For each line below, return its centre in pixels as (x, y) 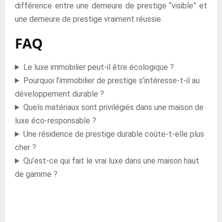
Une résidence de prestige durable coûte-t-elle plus (113, 134)
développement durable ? (59, 94)
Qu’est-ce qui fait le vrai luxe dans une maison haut (111, 161)
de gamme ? (36, 174)
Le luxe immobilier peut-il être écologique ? (98, 67)
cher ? (26, 147)
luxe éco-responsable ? (55, 121)
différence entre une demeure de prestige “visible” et (111, 6)
